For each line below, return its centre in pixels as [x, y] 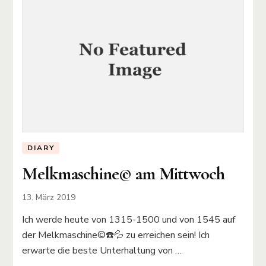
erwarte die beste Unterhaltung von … [102, 250]
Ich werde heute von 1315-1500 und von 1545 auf [129, 219]
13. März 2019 [49, 197]
